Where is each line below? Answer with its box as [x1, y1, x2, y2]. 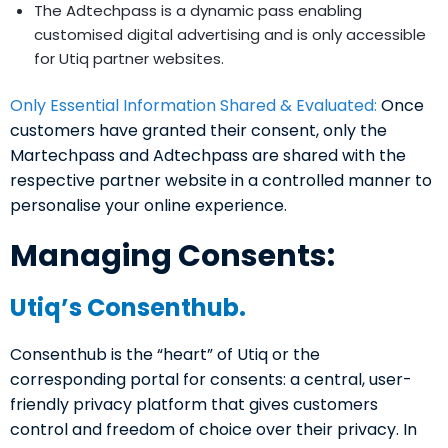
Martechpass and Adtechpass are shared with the [10, 144, 406, 168]
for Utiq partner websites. [34, 48, 224, 70]
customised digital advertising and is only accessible [34, 24, 426, 46]
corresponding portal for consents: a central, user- [10, 368, 412, 392]
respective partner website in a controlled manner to [10, 169, 432, 193]
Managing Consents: [10, 235, 335, 278]
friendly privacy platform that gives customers [10, 393, 378, 417]
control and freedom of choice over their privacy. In [10, 418, 417, 442]
